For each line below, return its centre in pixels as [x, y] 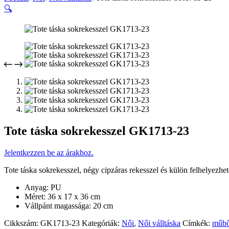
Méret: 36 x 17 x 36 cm [62, 196]
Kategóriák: [102, 223]
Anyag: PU [43, 187]
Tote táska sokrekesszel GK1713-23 [97, 131]
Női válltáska [159, 223]
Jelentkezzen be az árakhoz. [49, 152]
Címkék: [197, 223]
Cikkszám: [22, 223]
